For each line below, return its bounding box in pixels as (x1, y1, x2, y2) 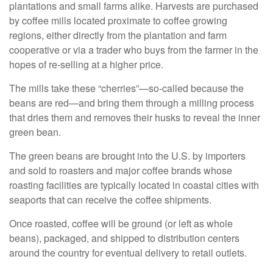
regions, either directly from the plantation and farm (9, 27, 227, 42)
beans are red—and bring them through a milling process (9, 95, 254, 110)
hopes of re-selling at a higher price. (9, 57, 163, 71)
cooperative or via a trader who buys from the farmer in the (9, 42, 258, 57)
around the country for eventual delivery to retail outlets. (9, 245, 247, 260)
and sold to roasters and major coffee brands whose (9, 163, 232, 177)
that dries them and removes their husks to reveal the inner (9, 110, 260, 124)
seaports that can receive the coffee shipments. (9, 192, 211, 207)
